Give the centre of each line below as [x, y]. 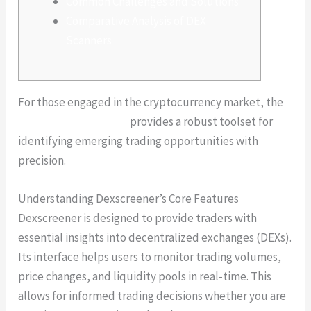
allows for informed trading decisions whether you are [152, 295]
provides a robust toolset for [201, 121]
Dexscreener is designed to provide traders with [138, 218]
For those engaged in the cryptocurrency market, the [151, 102]
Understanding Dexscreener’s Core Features [129, 198]
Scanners [89, 40]
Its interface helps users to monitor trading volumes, [150, 257]
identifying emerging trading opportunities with [138, 141]
